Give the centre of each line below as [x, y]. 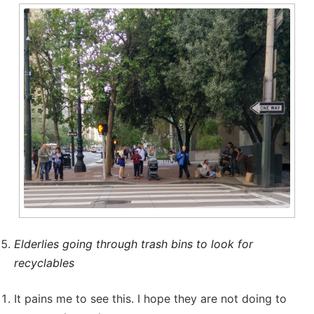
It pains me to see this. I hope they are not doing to [150, 298]
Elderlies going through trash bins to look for [134, 244]
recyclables [44, 262]
